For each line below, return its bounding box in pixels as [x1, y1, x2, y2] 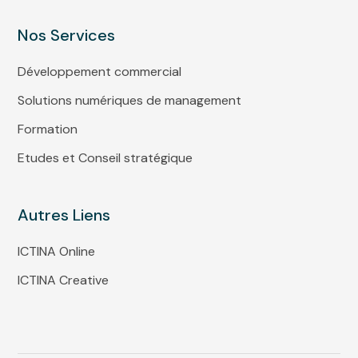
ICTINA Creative [18, 271, 109, 288]
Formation [18, 120, 78, 137]
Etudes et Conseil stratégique [18, 149, 193, 166]
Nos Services [18, 24, 116, 46]
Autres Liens [18, 204, 111, 225]
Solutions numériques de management [18, 91, 242, 109]
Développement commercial [18, 62, 182, 80]
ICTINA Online [18, 242, 96, 260]
